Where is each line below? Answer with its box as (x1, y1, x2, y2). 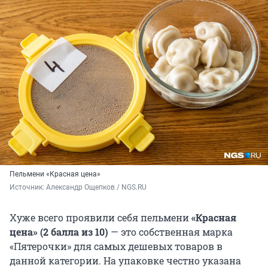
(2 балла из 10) (40, 226, 111, 239)
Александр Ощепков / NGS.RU (46, 183, 147, 192)
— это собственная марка (111, 226, 233, 239)
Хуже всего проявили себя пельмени (10, 211, 191, 224)
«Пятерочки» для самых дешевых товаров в (10, 240, 223, 253)
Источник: (10, 183, 46, 192)
